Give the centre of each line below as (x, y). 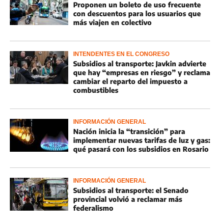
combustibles (96, 90)
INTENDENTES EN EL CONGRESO (121, 54)
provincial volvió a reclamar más (128, 199)
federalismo (93, 208)
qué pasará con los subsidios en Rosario (141, 149)
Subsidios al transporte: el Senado (131, 190)
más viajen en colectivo (112, 22)
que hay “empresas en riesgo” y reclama (142, 72)
